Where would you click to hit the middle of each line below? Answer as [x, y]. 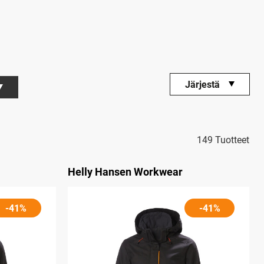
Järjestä [202, 85]
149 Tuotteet [223, 140]
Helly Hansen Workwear [125, 172]
